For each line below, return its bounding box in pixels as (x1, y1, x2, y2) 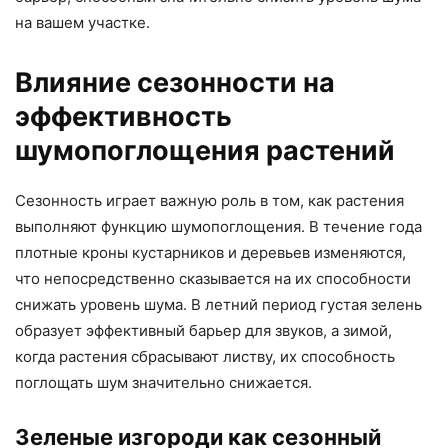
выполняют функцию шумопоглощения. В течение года (15, 217, 422, 237)
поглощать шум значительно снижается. (15, 373, 312, 393)
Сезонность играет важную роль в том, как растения (15, 191, 404, 211)
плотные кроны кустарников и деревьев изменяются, (15, 243, 406, 263)
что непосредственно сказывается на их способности (15, 269, 411, 289)
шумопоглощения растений (15, 134, 395, 168)
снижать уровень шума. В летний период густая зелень (15, 295, 422, 315)
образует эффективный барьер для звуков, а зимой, (15, 321, 392, 341)
